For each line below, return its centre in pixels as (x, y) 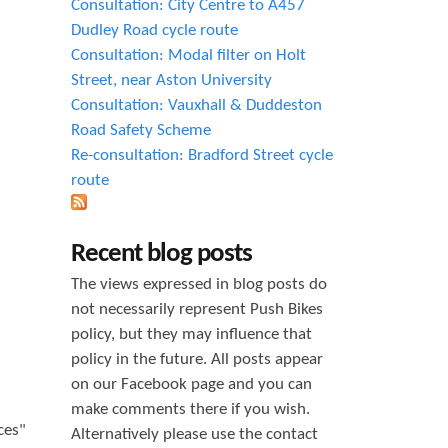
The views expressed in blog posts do (199, 285)
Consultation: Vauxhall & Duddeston (196, 106)
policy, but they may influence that (191, 335)
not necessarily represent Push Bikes (197, 310)
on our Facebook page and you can (191, 385)
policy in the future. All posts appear (197, 360)
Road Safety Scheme (141, 131)
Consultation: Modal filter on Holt (188, 56)
